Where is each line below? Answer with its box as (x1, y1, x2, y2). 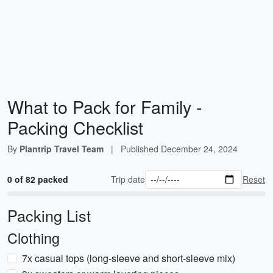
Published (121, 143, 161, 155)
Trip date (111, 173, 146, 185)
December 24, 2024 (161, 143, 238, 155)
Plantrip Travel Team (19, 143, 104, 155)
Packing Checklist (7, 115, 143, 140)
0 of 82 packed (7, 173, 68, 185)
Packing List (7, 204, 91, 226)
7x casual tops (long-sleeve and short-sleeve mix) (22, 251, 235, 265)
